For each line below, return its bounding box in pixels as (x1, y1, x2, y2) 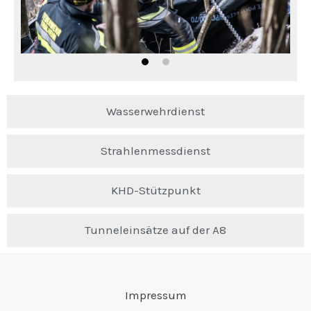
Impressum (124, 288, 187, 302)
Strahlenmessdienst (101, 143, 210, 158)
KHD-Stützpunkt (110, 183, 201, 197)
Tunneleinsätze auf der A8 (85, 222, 226, 237)
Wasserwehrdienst (106, 103, 205, 118)
